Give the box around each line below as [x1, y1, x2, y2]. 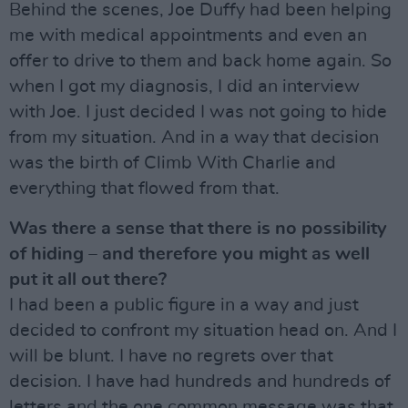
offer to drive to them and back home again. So [9, 52, 392, 71]
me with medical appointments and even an [9, 26, 367, 46]
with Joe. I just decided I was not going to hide [9, 103, 387, 122]
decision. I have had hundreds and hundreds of [9, 372, 391, 392]
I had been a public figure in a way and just [9, 296, 359, 315]
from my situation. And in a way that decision [9, 128, 379, 148]
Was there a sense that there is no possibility [9, 219, 387, 239]
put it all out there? [9, 270, 167, 290]
